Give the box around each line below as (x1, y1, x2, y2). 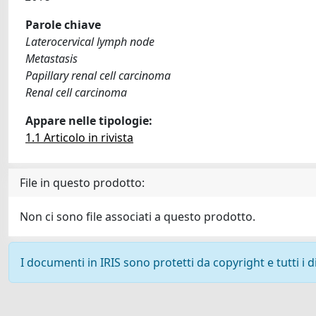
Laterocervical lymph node (25, 34, 154, 49)
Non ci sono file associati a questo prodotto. (20, 209, 255, 224)
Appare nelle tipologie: (25, 113, 152, 128)
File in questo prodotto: (20, 175, 145, 190)
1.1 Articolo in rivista (25, 130, 133, 145)
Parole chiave (25, 17, 101, 32)
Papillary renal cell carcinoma (25, 68, 171, 83)
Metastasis (25, 51, 78, 66)
